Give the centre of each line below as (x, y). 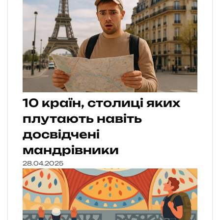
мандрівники (71, 150)
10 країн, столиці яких (101, 103)
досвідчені (61, 135)
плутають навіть (82, 119)
